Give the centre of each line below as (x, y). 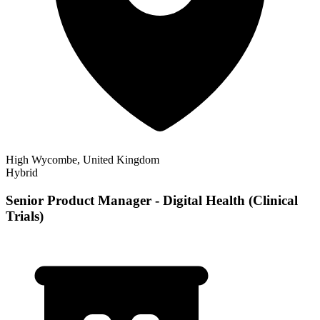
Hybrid (22, 172)
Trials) (25, 216)
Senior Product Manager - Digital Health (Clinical (152, 200)
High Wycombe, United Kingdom (82, 159)
